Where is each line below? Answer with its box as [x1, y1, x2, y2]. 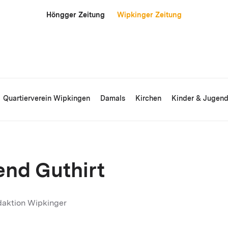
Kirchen [135, 95, 161, 103]
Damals [100, 95, 125, 103]
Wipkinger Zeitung [117, 12, 182, 19]
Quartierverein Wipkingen [3, 95, 90, 103]
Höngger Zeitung [46, 12, 105, 19]
